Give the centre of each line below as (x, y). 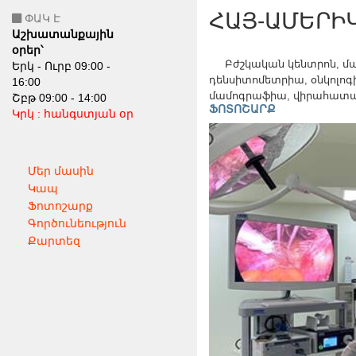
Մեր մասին (61, 171)
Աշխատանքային (63, 34)
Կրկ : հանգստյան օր (73, 114)
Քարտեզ (54, 241)
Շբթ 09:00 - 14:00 (59, 98)
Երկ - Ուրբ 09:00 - (61, 66)
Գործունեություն (77, 223)
